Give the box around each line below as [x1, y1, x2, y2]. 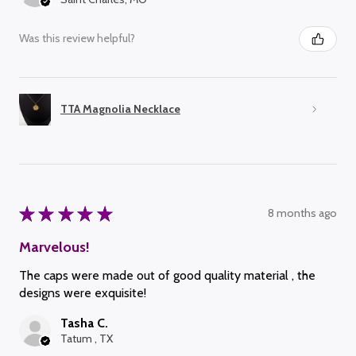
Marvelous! [19, 238, 90, 256]
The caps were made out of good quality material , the [19, 267, 315, 283]
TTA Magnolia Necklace [60, 102, 180, 117]
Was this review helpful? [19, 31, 135, 46]
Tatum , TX [60, 331, 113, 346]
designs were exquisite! [19, 284, 146, 300]
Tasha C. [60, 315, 108, 331]
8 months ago [268, 206, 337, 221]
